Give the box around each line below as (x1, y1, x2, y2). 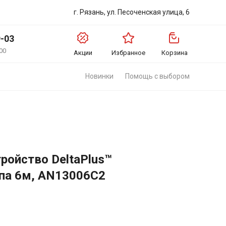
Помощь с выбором (125, 72, 190, 80)
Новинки (85, 72, 114, 80)
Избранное (111, 49, 145, 56)
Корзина (161, 49, 188, 56)
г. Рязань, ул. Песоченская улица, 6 (74, 8, 190, 16)
